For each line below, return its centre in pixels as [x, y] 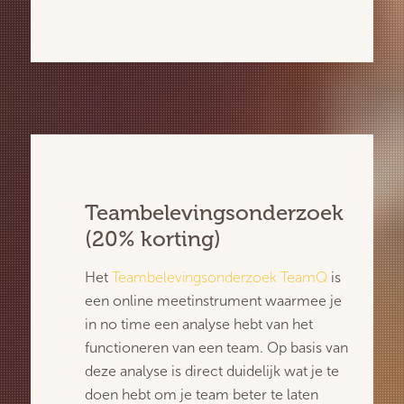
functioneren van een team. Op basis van [216, 347]
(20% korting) [153, 239]
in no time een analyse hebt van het [199, 324]
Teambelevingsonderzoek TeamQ [220, 277]
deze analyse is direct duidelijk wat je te [212, 371]
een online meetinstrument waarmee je [213, 300]
